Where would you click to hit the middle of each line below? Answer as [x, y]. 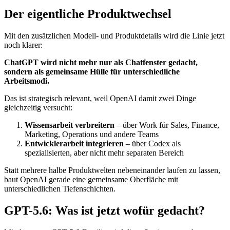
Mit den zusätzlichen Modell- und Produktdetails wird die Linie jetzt [114, 36]
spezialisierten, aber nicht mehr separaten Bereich [104, 153]
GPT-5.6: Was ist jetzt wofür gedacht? [104, 211]
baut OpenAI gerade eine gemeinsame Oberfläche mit [91, 180]
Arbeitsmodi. [27, 81]
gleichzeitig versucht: [38, 108]
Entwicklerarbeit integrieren [74, 144]
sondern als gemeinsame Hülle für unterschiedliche [92, 72]
